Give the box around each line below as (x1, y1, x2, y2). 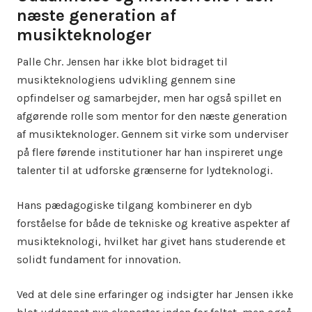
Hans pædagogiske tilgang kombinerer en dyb (17, 198, 252, 212)
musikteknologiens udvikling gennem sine (17, 73, 235, 86)
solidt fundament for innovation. (17, 253, 180, 266)
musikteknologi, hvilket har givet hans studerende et (17, 235, 286, 248)
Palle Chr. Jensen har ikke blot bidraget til (17, 55, 228, 68)
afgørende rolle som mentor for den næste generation (17, 109, 287, 123)
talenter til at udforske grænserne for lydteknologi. (17, 164, 272, 177)
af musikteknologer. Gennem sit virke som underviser (17, 127, 288, 141)
